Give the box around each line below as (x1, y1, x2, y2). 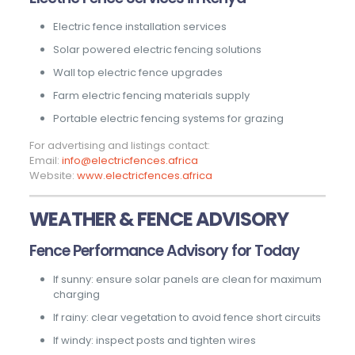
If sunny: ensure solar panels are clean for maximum (52, 272, 322, 288)
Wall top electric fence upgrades (52, 65, 223, 81)
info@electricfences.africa (61, 153, 198, 169)
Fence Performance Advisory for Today (29, 240, 300, 262)
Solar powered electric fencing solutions (52, 42, 261, 58)
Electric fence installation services (52, 19, 227, 35)
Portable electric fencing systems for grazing (52, 111, 284, 127)
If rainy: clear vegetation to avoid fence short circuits (52, 310, 321, 326)
